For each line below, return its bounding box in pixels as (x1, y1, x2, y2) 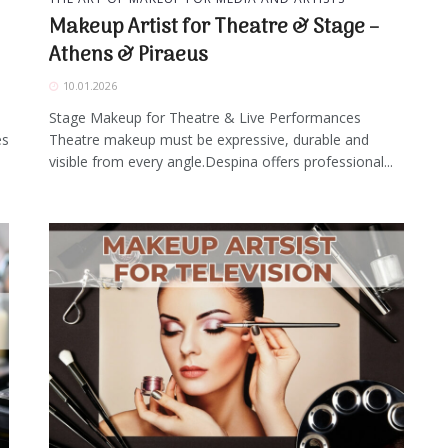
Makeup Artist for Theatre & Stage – (49, 11, 379, 44)
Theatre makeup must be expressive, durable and (49, 129, 369, 149)
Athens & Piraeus (49, 39, 208, 72)
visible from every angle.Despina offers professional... (49, 151, 393, 171)
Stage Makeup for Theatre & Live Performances (49, 107, 361, 127)
